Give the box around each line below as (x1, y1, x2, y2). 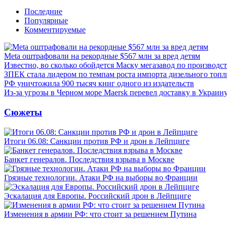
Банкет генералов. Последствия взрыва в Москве (4, 155, 174, 164)
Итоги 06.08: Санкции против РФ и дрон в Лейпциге (4, 136, 190, 145)
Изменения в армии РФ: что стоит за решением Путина (4, 209, 197, 218)
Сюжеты (4, 106, 42, 118)
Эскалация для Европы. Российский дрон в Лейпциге (4, 191, 191, 200)
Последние (24, 7, 62, 16)
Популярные (24, 16, 68, 25)
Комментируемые (24, 25, 86, 34)
